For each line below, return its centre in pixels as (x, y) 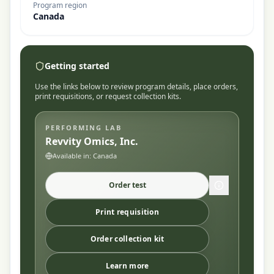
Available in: (73, 156)
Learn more (127, 266)
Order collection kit (127, 239)
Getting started (77, 66)
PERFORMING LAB (83, 128)
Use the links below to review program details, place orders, (136, 87)
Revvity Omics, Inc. (92, 141)
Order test (127, 185)
